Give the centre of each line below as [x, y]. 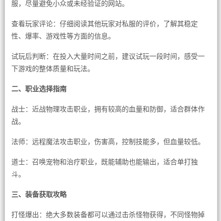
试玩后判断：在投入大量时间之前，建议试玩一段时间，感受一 [108, 56]
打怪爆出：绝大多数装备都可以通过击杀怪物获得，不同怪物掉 [108, 215]
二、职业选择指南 [39, 89]
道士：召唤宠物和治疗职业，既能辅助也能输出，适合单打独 [104, 162]
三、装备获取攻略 [39, 194]
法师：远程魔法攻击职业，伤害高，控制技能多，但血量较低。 [108, 142]
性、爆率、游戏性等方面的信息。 [63, 36]
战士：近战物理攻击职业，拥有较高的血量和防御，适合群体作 [108, 109]
